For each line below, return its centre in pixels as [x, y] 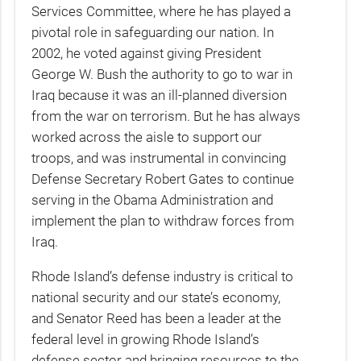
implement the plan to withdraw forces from [163, 220]
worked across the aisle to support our [147, 137]
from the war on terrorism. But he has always [166, 116]
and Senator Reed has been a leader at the [157, 319]
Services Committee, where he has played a [162, 11]
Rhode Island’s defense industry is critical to [163, 277]
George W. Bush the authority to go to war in [162, 74]
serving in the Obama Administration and [153, 199]
